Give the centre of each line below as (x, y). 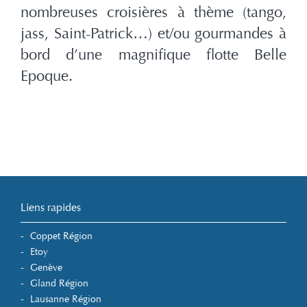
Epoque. (47, 76)
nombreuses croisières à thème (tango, (153, 13)
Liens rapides (51, 208)
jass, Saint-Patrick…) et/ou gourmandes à (153, 34)
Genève (46, 268)
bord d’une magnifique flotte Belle (153, 55)
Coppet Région (61, 236)
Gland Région (59, 284)
